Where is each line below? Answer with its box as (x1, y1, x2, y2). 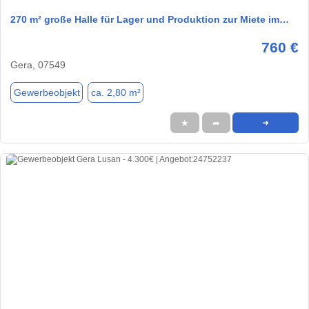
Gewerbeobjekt (13, 86, 80, 98)
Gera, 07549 (10, 59, 66, 71)
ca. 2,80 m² (90, 86, 141, 98)
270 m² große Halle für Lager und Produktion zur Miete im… (10, 14, 289, 26)
